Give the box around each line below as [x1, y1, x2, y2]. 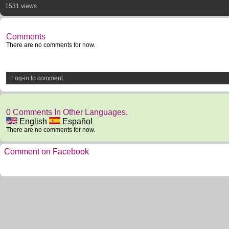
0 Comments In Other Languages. [6, 108, 128, 117]
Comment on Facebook [4, 147, 89, 156]
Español [60, 117, 93, 126]
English [17, 117, 47, 126]
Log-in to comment [11, 75, 63, 82]
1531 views [5, 3, 37, 10]
